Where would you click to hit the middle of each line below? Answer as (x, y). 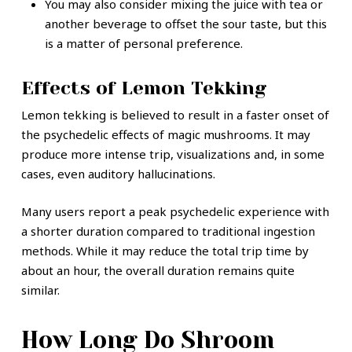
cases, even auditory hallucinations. (118, 174)
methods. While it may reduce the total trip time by (165, 250)
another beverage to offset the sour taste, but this (185, 24)
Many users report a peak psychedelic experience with (175, 211)
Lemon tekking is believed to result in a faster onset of (175, 115)
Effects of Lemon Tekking (143, 88)
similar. (40, 290)
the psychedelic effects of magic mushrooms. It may (165, 135)
